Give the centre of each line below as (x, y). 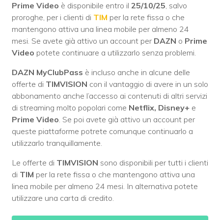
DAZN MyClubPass (47, 72)
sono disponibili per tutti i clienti (153, 163)
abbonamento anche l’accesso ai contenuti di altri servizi (110, 96)
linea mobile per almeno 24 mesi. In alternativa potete (105, 186)
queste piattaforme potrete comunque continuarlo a (102, 131)
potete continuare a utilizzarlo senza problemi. (115, 53)
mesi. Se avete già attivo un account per (83, 41)
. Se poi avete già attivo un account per (127, 120)
